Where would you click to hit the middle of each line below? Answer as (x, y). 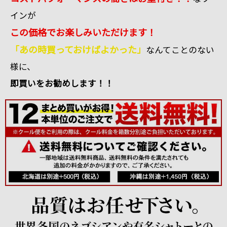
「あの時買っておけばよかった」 (78, 49)
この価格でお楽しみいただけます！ (83, 32)
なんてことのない (180, 49)
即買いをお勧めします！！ (62, 83)
